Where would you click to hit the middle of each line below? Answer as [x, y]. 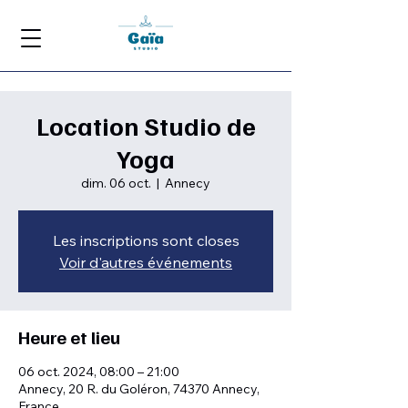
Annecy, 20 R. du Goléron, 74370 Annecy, [139, 389]
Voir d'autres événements [146, 262]
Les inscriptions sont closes [146, 240]
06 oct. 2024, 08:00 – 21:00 [99, 372]
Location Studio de [146, 125]
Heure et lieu [69, 337]
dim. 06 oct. [116, 183]
